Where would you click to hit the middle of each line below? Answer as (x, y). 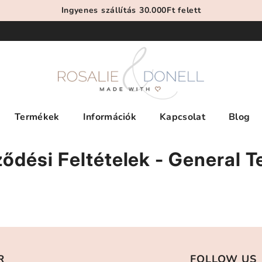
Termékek (37, 117)
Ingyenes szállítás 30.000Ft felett (131, 10)
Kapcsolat (183, 117)
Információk (110, 117)
